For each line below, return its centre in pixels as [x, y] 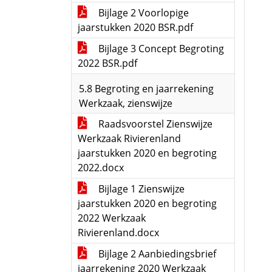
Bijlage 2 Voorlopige [142, 13]
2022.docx [101, 168]
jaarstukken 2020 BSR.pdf [135, 27]
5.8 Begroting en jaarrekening [146, 89]
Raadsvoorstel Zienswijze [154, 124]
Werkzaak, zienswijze [126, 103]
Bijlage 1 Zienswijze [140, 189]
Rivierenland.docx [118, 233]
